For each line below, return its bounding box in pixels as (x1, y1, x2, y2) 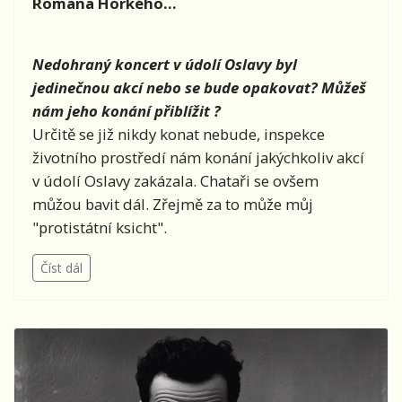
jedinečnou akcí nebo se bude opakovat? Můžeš (32, 76, 366, 98)
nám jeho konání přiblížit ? (32, 100, 221, 121)
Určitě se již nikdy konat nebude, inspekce (32, 123, 325, 144)
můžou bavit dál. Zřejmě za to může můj (32, 193, 313, 214)
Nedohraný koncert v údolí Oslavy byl (32, 53, 297, 74)
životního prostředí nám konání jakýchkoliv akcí (32, 146, 364, 168)
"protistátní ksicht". (32, 216, 167, 238)
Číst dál (40, 258, 83, 276)
